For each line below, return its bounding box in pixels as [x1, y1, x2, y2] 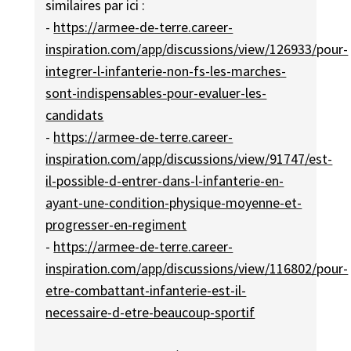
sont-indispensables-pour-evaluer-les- [45, 84, 267, 103]
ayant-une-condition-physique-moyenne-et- [45, 194, 302, 212]
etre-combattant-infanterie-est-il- [45, 281, 247, 300]
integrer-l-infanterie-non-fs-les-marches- [45, 62, 287, 81]
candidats [45, 106, 104, 125]
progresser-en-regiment [45, 215, 187, 234]
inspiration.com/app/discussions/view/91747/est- [45, 150, 333, 168]
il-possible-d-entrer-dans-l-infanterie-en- [45, 172, 284, 190]
